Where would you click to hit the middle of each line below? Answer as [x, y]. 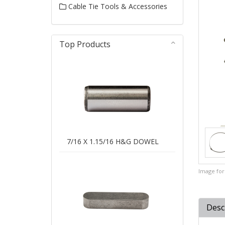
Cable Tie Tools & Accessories [117, 7]
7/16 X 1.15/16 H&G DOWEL [113, 142]
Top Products [85, 44]
